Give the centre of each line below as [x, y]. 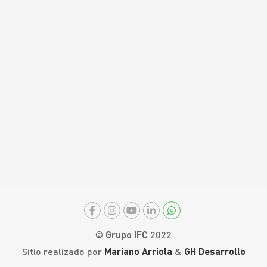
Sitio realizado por [63, 251]
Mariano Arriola [138, 251]
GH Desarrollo [215, 251]
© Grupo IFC [123, 235]
